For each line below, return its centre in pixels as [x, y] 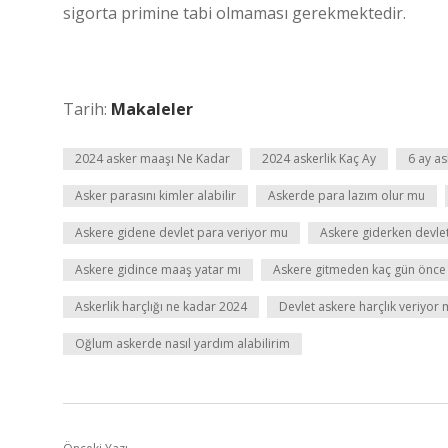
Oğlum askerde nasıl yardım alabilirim [182, 343]
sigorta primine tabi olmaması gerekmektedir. [234, 13]
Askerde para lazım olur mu [346, 195]
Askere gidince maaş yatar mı [158, 269]
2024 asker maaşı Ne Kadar [152, 158]
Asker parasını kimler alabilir [155, 195]
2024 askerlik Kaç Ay [319, 158]
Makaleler [152, 109]
